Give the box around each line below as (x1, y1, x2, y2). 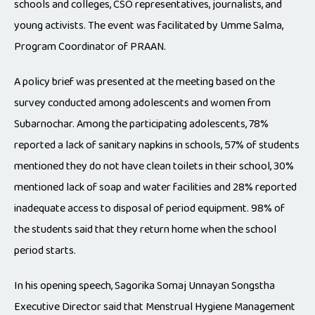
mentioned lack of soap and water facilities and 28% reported (14, 178, 297, 198)
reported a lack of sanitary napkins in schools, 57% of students (14, 136, 300, 155)
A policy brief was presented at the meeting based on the (14, 72, 275, 92)
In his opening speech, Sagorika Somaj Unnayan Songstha (14, 276, 275, 296)
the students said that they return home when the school (14, 220, 276, 240)
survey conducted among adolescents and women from (14, 94, 271, 113)
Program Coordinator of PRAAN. (14, 37, 166, 57)
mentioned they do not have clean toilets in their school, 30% (14, 157, 294, 176)
